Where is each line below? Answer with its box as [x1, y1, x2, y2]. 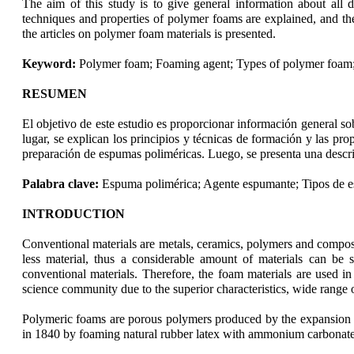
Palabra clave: [22, 177, 102, 190]
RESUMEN [22, 87, 87, 100]
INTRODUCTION [22, 207, 125, 220]
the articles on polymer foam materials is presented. [22, 27, 276, 40]
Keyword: [22, 57, 79, 70]
